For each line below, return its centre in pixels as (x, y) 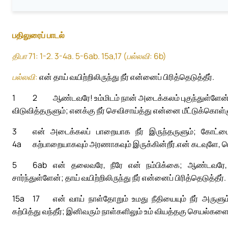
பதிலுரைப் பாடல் (38, 35)
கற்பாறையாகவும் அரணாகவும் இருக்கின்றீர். (105, 144)
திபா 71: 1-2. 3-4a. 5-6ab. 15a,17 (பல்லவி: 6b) (89, 56)
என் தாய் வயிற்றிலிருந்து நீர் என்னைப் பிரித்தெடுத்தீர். (126, 77)
